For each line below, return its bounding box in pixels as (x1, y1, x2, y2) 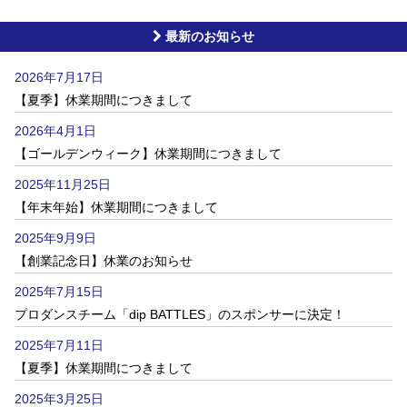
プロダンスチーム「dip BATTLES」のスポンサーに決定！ (15, 307, 345, 322)
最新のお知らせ (162, 29, 254, 44)
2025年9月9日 (15, 231, 96, 245)
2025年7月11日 (15, 338, 104, 352)
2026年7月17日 (15, 70, 104, 84)
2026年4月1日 (15, 124, 96, 138)
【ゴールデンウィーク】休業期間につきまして (15, 146, 282, 161)
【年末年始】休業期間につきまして (15, 200, 218, 214)
